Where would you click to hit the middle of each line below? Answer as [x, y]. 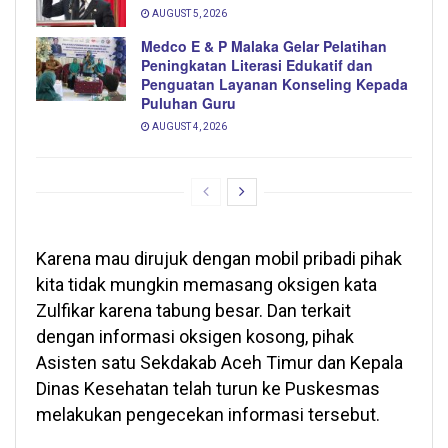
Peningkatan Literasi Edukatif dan [257, 64]
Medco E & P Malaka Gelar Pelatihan [264, 45]
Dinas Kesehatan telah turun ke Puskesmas [208, 388]
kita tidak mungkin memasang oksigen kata [206, 284]
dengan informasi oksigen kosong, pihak [195, 336]
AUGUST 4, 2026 [188, 126]
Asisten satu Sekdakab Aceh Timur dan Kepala [219, 362]
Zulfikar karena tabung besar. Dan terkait [193, 310]
